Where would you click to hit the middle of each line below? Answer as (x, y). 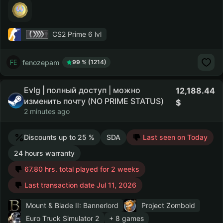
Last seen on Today (174, 137)
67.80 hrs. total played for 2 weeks (81, 169)
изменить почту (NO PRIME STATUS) (94, 101)
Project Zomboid (168, 205)
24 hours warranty (44, 153)
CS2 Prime (69, 34)
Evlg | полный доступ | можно (82, 90)
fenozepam (41, 62)
